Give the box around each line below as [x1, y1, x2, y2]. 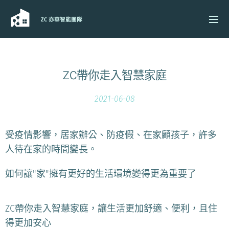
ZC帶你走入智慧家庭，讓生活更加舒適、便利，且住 [5, 203, 217, 214]
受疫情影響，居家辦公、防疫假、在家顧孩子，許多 [5, 129, 217, 141]
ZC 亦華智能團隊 [41, 16, 82, 23]
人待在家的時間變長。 [5, 144, 97, 155]
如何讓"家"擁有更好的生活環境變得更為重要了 [5, 168, 196, 179]
